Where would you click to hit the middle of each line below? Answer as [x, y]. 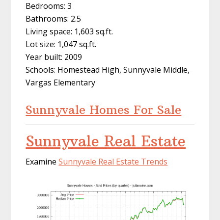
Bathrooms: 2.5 [54, 19]
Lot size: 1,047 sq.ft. [61, 44]
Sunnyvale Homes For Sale [104, 110]
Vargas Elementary [61, 83]
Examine [42, 162]
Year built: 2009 [54, 57]
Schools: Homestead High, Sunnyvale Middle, [108, 70]
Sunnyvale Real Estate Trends [113, 162]
